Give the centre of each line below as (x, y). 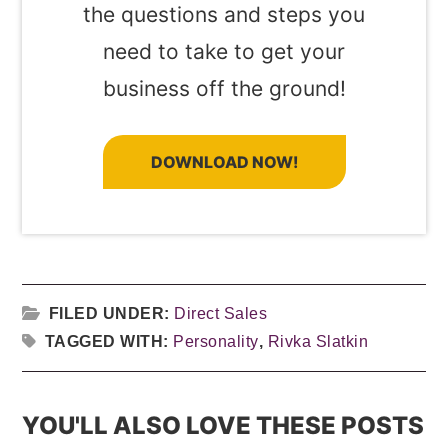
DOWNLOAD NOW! (224, 162)
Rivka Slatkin (318, 342)
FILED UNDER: (111, 314)
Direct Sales (221, 314)
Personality (216, 342)
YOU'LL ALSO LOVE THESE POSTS (223, 426)
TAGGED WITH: (109, 342)
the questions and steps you (224, 15)
